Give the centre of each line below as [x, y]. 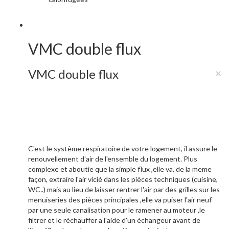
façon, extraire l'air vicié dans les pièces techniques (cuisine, [123, 179]
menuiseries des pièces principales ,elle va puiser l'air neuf [120, 200]
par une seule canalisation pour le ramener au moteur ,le [117, 210]
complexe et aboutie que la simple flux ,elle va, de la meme [120, 169]
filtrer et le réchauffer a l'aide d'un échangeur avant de [114, 220]
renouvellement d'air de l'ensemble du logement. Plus [113, 159]
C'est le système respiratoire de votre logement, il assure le [123, 149]
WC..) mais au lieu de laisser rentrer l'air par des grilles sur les [124, 190]
